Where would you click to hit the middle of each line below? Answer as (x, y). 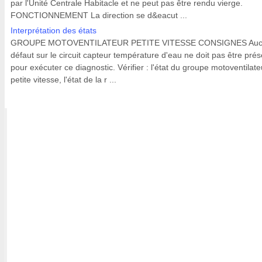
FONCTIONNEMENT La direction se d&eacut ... (99, 15)
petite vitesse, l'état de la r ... (63, 80)
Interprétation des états (54, 30)
